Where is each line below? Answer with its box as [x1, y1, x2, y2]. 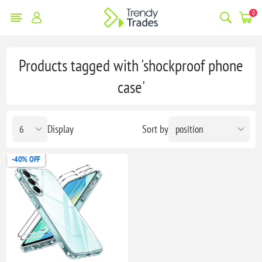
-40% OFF [12, 153, 40, 164]
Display [47, 122, 74, 136]
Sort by [142, 122, 168, 136]
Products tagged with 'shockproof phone [19, 54, 243, 76]
